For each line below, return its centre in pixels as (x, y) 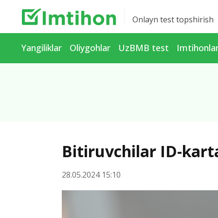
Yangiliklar (42, 48)
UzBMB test (144, 48)
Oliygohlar (90, 48)
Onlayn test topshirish (173, 19)
